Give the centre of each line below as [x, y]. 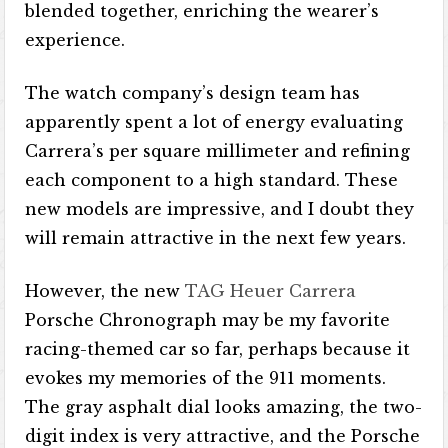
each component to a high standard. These [212, 180]
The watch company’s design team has [193, 93]
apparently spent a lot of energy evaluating [214, 122]
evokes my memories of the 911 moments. [206, 378]
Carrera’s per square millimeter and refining [218, 151]
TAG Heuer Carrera [271, 291]
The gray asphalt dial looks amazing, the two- [224, 407]
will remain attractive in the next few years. [216, 238]
